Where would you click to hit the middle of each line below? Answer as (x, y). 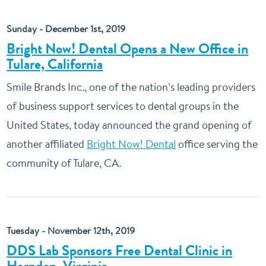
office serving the (217, 144)
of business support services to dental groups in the (123, 106)
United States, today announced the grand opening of (129, 125)
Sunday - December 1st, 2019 (66, 28)
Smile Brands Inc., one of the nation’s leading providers (131, 87)
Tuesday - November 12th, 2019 (71, 230)
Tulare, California (55, 64)
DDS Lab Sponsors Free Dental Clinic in (120, 251)
